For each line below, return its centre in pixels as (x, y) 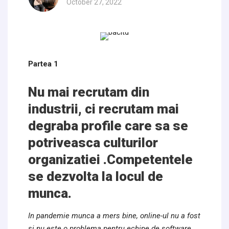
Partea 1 (43, 64)
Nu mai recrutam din (89, 92)
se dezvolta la (72, 176)
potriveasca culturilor (93, 142)
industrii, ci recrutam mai (104, 109)
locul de (139, 176)
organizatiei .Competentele (110, 159)
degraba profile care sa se (108, 125)
